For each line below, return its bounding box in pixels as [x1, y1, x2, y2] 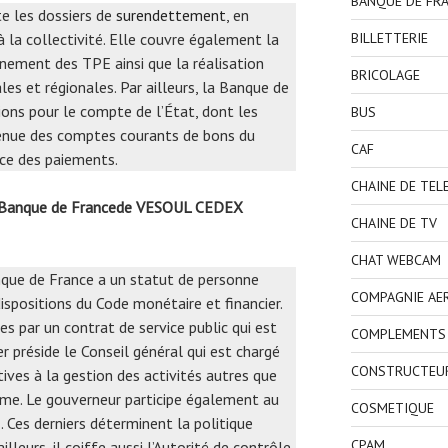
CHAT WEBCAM [350, 250, 441, 269]
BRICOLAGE [350, 65, 420, 84]
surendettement [116, 5, 226, 26]
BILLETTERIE [350, 28, 428, 47]
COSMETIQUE [350, 398, 434, 417]
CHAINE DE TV [350, 213, 437, 232]
